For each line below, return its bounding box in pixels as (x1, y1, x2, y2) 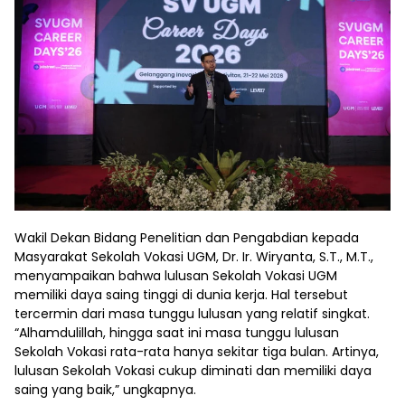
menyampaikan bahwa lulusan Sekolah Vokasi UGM (14, 267, 337, 286)
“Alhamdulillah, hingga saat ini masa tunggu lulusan (14, 324, 339, 343)
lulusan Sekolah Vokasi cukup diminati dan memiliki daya (14, 362, 372, 381)
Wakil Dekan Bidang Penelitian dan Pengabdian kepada (14, 229, 359, 248)
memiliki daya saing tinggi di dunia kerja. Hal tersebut (14, 286, 348, 305)
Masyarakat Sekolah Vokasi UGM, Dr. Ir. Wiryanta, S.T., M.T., (14, 248, 373, 267)
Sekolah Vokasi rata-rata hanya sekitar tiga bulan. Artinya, (14, 343, 379, 362)
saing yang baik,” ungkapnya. (14, 381, 196, 400)
